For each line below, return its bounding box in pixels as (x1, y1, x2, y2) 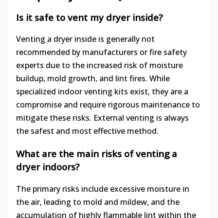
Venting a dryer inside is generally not (16, 34, 155, 45)
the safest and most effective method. (16, 126, 159, 137)
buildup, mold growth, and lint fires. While (16, 73, 170, 84)
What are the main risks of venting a (16, 147, 177, 160)
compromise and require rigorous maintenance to (16, 99, 200, 110)
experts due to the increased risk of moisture (16, 60, 183, 71)
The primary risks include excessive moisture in (16, 183, 189, 194)
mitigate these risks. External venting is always (16, 112, 189, 124)
